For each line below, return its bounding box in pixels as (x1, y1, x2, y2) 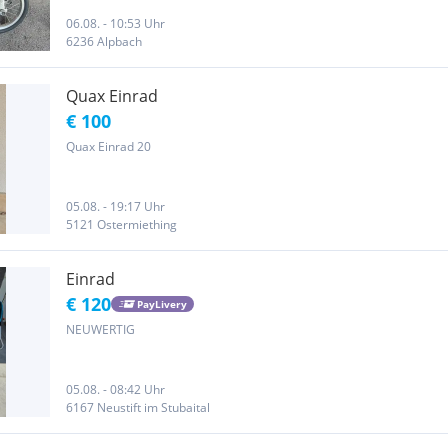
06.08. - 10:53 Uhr (66, 15, 165, 32)
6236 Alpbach (66, 33, 142, 50)
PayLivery (136, 296, 187, 311)
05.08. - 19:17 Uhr (66, 198, 165, 215)
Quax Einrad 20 (66, 138, 151, 155)
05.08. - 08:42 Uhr (66, 381, 165, 398)
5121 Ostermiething (66, 216, 177, 233)
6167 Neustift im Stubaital (66, 399, 210, 416)
